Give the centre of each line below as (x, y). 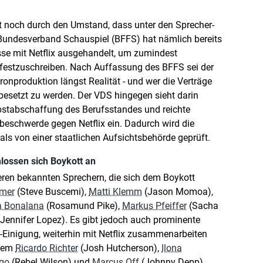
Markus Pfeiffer (154, 206)
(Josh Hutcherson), (120, 248)
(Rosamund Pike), (83, 206)
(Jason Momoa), (178, 192)
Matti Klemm (115, 192)
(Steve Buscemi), (52, 192)
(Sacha (203, 206)
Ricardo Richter (47, 248)
